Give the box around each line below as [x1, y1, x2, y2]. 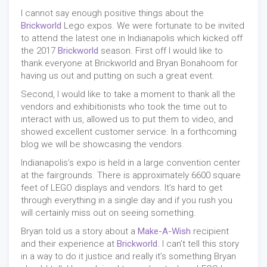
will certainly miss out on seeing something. [21, 207, 196, 218]
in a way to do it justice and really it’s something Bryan [21, 250, 236, 262]
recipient [191, 225, 229, 237]
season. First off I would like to [98, 45, 223, 56]
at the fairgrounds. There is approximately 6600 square [21, 169, 241, 181]
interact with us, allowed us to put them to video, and [21, 113, 233, 125]
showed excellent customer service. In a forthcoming [21, 126, 237, 137]
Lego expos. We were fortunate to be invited [61, 20, 244, 31]
